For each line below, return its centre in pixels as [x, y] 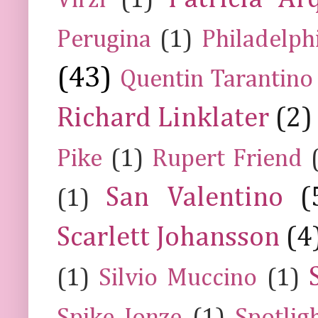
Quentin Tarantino [216, 79]
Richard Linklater [163, 118]
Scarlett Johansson [169, 237]
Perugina [104, 40]
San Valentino [194, 198]
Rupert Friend [227, 159]
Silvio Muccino [178, 278]
